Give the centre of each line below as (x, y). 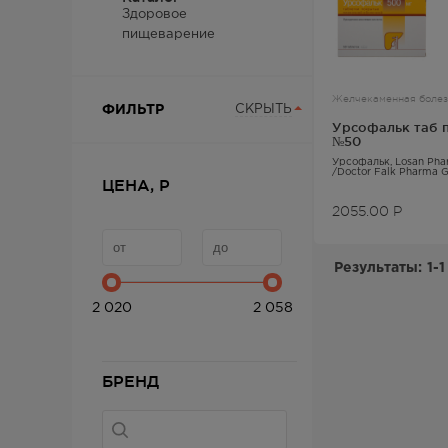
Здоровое (154, 14)
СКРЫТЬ (263, 109)
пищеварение (168, 34)
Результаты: (378, 268)
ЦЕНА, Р (136, 185)
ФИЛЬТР (133, 110)
